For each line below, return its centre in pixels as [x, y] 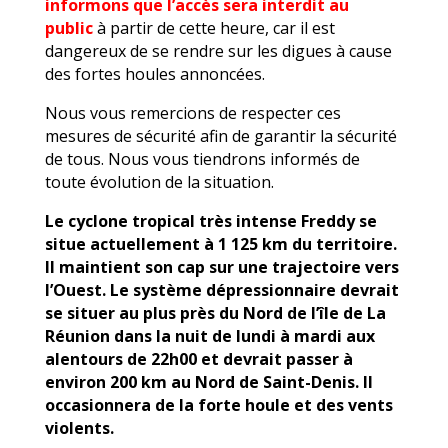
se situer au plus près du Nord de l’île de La [215, 312]
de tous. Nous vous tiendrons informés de [202, 158]
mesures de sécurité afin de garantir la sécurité [220, 135]
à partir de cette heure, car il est [213, 27]
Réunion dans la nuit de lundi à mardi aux [209, 335]
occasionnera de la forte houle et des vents [218, 404]
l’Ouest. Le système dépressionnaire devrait [221, 289]
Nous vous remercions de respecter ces [192, 112]
